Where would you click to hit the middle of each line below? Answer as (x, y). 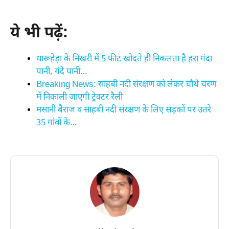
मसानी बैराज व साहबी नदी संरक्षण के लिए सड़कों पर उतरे (124, 110)
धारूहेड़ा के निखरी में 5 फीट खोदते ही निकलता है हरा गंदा (124, 59)
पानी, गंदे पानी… (62, 72)
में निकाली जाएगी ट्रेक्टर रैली (79, 97)
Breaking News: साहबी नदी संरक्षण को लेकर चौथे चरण (126, 85)
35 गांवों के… (57, 123)
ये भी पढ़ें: (39, 33)
